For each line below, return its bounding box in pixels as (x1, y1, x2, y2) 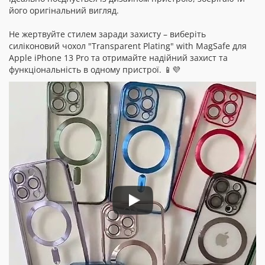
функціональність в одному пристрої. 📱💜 (9, 64, 180, 75)
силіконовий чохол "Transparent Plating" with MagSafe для (9, 40, 247, 51)
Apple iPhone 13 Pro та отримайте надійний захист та (9, 52, 228, 63)
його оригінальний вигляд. (9, 5, 119, 16)
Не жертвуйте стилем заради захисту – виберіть (9, 28, 206, 40)
